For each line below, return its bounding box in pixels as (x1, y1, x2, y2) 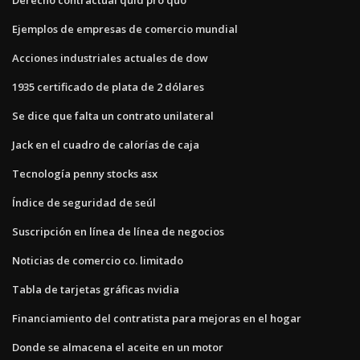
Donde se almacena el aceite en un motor (12, 339, 223, 354)
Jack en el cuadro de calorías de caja (12, 137, 199, 152)
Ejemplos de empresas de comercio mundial (12, 21, 238, 36)
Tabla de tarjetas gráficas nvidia (12, 281, 179, 297)
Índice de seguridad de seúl (12, 194, 156, 210)
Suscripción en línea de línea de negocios (12, 223, 224, 239)
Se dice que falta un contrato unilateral (12, 108, 214, 123)
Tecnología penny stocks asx (12, 166, 157, 181)
